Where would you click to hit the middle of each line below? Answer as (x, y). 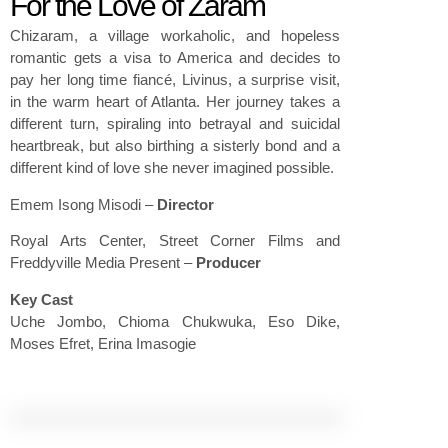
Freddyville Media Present (97, 263)
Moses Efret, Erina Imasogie (103, 343)
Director (185, 204)
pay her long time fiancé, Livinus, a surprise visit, (175, 80)
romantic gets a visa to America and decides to (175, 58)
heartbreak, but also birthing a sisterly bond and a (175, 146)
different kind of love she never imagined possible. (172, 168)
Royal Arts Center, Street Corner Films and (175, 241)
